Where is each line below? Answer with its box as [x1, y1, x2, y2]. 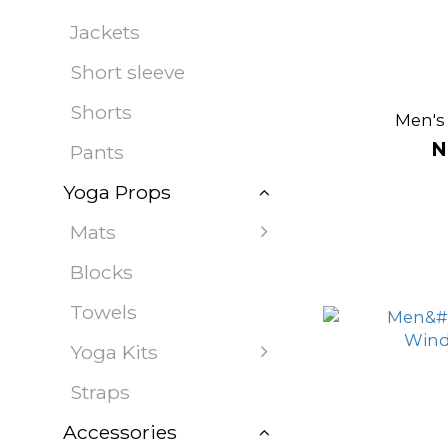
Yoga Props [63, 180, 171, 204]
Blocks [70, 260, 133, 284]
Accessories [63, 420, 177, 444]
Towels [70, 300, 137, 324]
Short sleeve [70, 60, 185, 84]
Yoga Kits [70, 340, 158, 364]
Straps [70, 380, 130, 404]
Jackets [70, 20, 140, 44]
